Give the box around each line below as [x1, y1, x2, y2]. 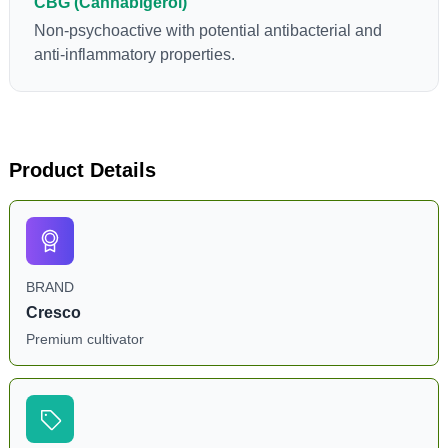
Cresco [25, 304, 81, 321]
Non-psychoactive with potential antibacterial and [33, 22, 382, 39]
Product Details [8, 159, 156, 181]
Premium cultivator [25, 331, 144, 347]
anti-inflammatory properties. [33, 46, 235, 63]
